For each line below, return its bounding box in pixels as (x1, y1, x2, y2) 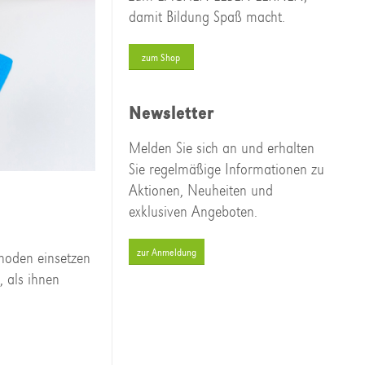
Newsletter (128, 103, 213, 125)
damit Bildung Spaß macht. (128, 7, 285, 27)
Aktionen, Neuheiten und (128, 181, 273, 200)
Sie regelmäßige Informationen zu (128, 160, 324, 179)
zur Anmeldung (136, 246, 196, 259)
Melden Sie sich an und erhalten (128, 139, 314, 158)
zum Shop (142, 51, 181, 64)
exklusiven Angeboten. (128, 202, 257, 222)
